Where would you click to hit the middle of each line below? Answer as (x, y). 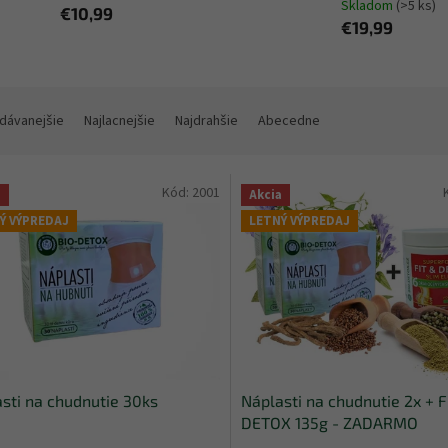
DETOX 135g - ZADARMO (329, 422)
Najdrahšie (206, 121)
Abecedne (289, 121)
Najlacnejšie (119, 121)
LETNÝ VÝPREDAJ (299, 220)
